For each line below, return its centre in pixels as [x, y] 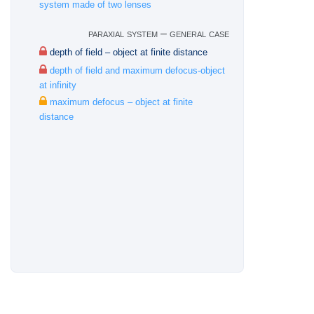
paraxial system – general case [158, 33]
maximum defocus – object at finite [120, 102]
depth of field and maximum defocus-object [136, 70]
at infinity [58, 85]
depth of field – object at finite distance [127, 52]
